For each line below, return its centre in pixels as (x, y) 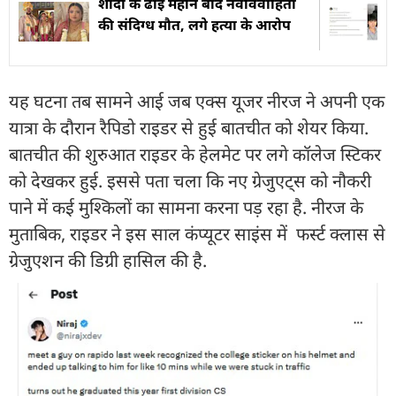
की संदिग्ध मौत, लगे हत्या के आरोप (194, 24)
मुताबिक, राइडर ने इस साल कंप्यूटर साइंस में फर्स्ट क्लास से (197, 233)
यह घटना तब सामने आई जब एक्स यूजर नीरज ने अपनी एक (197, 101)
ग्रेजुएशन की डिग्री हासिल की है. (108, 260)
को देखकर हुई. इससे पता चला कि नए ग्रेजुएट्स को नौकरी (190, 180)
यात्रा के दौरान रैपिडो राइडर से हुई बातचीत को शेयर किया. (189, 127)
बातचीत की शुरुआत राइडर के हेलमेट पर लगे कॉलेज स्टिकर (195, 154)
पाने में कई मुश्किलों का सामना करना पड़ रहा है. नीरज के (186, 207)
